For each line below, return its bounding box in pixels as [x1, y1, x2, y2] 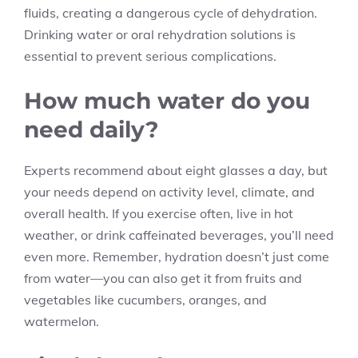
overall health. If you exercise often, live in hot [24, 205, 293, 221]
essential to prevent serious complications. [24, 48, 276, 64]
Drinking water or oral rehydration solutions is [24, 26, 296, 42]
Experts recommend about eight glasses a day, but [24, 162, 328, 178]
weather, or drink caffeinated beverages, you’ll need [24, 227, 334, 243]
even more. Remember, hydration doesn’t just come [24, 249, 329, 265]
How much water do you [24, 87, 310, 114]
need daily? [24, 116, 158, 143]
